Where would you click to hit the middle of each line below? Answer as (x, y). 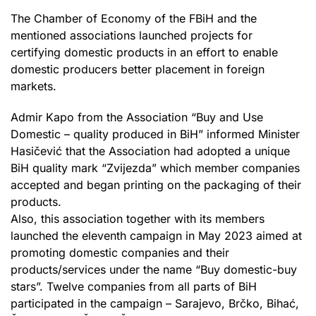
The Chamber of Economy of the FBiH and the (134, 18)
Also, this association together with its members (138, 218)
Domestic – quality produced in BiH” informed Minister (155, 134)
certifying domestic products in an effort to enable (144, 52)
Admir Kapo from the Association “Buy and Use (137, 117)
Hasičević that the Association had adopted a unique (150, 151)
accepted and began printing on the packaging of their (156, 184)
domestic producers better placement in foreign (138, 69)
